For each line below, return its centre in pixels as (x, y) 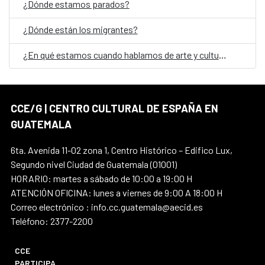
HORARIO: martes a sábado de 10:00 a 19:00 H (101, 179)
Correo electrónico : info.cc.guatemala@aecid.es (107, 207)
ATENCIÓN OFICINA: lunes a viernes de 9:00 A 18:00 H (117, 193)
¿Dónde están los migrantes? (80, 30)
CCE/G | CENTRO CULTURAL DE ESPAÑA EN (114, 109)
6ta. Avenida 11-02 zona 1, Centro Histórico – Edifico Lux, (122, 150)
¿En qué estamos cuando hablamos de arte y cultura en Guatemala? (222, 54)
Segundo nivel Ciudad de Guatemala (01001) (94, 164)
